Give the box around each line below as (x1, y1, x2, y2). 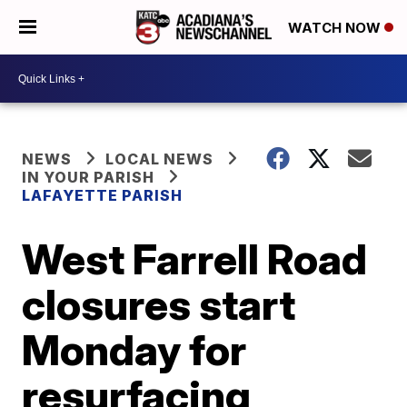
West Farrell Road (22, 233, 368, 284)
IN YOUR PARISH (22, 168, 155, 186)
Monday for (22, 324, 247, 375)
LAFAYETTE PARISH (22, 186, 184, 204)
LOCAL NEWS (105, 150, 214, 168)
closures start (22, 279, 296, 330)
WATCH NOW (288, 19, 384, 37)
